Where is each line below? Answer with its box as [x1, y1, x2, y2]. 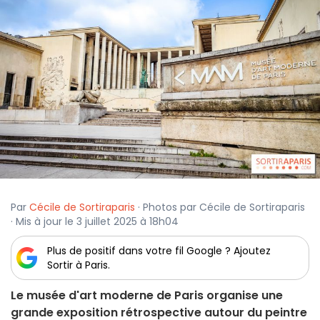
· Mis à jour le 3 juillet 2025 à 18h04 [11, 214, 179, 229]
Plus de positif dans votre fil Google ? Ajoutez [47, 244, 271, 259]
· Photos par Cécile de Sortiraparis [135, 200, 305, 215]
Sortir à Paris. [47, 258, 110, 273]
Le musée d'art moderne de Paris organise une [11, 287, 283, 304]
